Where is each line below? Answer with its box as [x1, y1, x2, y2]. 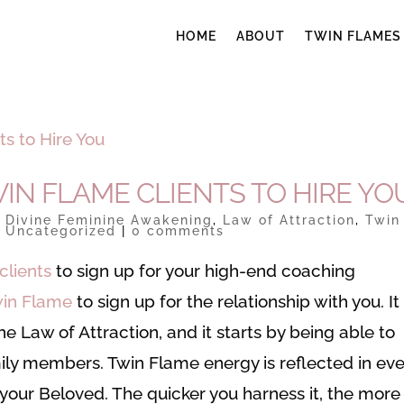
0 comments [132, 224, 225, 238]
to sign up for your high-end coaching [51, 261, 356, 280]
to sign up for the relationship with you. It [72, 291, 400, 311]
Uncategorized [5, 224, 117, 238]
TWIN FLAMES [304, 29, 401, 43]
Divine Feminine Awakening [5, 213, 214, 227]
